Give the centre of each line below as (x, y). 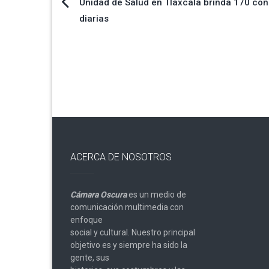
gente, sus (90, 257)
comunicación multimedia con (127, 207)
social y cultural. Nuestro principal (133, 232)
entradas (96, 61)
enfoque (86, 219)
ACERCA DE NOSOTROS (121, 157)
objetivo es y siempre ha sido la (129, 245)
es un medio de (156, 194)
